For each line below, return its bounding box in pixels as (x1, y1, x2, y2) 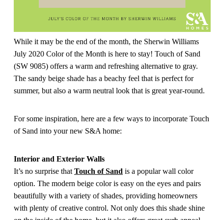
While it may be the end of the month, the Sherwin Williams (14, 37, 199, 46)
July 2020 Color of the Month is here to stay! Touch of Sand (14, 50, 200, 58)
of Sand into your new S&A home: (14, 127, 122, 135)
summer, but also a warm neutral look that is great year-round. (14, 86, 205, 95)
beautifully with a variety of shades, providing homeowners (14, 192, 197, 200)
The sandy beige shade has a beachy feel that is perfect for (14, 74, 193, 82)
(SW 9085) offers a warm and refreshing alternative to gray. (14, 62, 198, 70)
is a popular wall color (123, 167, 193, 175)
